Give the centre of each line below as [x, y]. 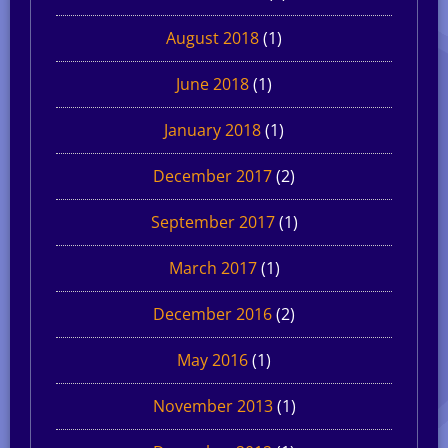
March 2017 [212, 267]
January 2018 [212, 129]
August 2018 [212, 37]
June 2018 [212, 83]
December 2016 [212, 313]
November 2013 [212, 405]
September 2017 [212, 221]
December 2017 [212, 175]
